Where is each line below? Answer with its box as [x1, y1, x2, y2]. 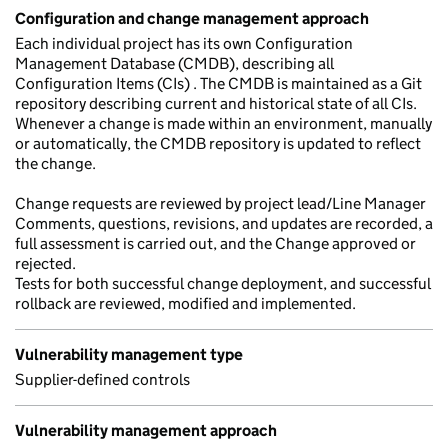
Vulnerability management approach [15, 421, 277, 440]
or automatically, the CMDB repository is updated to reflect [15, 134, 421, 153]
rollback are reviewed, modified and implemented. [15, 294, 356, 313]
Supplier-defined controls [15, 370, 190, 389]
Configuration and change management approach [15, 9, 369, 28]
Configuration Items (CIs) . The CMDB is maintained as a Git [15, 74, 422, 93]
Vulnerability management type [15, 345, 243, 364]
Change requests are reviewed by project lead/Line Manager [15, 194, 426, 213]
